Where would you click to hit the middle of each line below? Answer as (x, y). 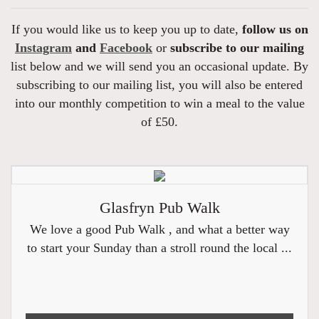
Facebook (126, 48)
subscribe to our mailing (237, 48)
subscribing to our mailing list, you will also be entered (159, 85)
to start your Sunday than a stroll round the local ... (159, 248)
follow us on (275, 29)
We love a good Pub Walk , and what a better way (159, 229)
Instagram (43, 48)
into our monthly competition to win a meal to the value (159, 103)
